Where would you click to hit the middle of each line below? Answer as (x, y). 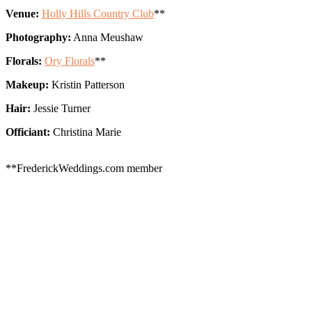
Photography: (38, 37)
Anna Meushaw (107, 37)
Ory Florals (70, 61)
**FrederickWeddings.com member (84, 168)
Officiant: (28, 132)
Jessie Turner (61, 108)
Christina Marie (86, 132)
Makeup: (27, 84)
